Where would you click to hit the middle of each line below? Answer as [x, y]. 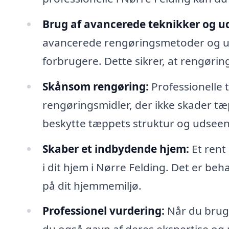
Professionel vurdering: [103, 211]
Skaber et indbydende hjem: [116, 148]
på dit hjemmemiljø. [92, 185]
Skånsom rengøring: [95, 86]
